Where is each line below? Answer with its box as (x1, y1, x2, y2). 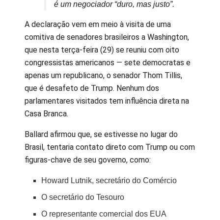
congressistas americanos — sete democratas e (25, 58, 191, 68)
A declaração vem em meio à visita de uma (25, 20, 171, 29)
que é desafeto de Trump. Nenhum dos (25, 83, 159, 93)
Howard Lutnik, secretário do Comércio (41, 176, 177, 185)
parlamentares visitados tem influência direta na (25, 96, 189, 106)
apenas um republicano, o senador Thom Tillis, (25, 71, 182, 81)
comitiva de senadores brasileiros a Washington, (25, 32, 189, 42)
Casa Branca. (25, 109, 68, 119)
